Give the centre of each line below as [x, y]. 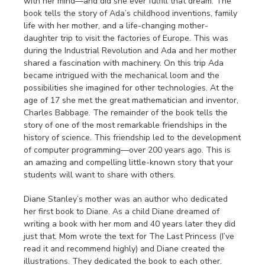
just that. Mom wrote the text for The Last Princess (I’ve [129, 237]
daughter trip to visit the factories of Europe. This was [126, 38]
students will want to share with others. [100, 175]
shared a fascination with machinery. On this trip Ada [124, 63]
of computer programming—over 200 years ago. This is [127, 150]
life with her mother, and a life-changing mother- [116, 26]
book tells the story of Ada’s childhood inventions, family [130, 14]
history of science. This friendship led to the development [132, 138]
